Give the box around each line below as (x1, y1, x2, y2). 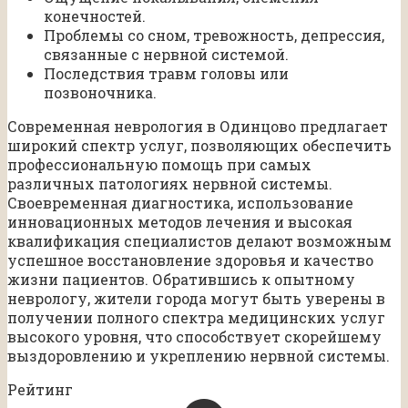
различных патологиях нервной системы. (7, 173, 332, 193)
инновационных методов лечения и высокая (7, 211, 352, 231)
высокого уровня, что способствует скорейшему (7, 326, 382, 346)
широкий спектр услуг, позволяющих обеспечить (7, 135, 392, 155)
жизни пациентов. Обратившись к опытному (7, 269, 355, 289)
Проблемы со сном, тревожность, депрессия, (44, 25, 384, 45)
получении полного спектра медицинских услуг (7, 307, 385, 327)
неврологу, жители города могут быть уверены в (7, 288, 385, 308)
